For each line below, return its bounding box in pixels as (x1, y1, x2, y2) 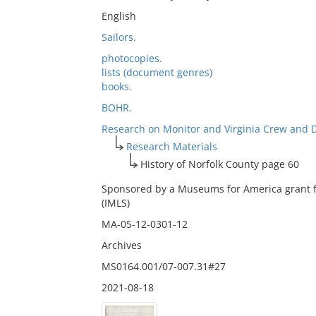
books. (101, 80, 132, 93)
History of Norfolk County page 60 (140, 157, 299, 171)
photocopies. (101, 51, 162, 65)
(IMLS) (101, 196, 130, 209)
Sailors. (101, 30, 136, 44)
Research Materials (126, 140, 217, 153)
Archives (101, 238, 142, 252)
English (101, 9, 136, 23)
